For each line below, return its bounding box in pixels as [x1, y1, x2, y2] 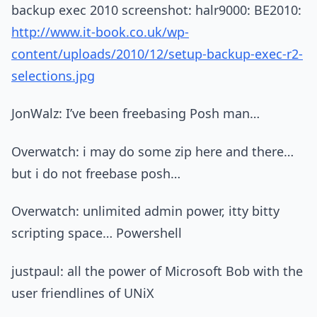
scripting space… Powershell [11, 224, 182, 242]
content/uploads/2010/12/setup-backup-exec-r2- [11, 45, 303, 62]
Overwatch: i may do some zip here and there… [11, 142, 294, 160]
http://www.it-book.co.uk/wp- [11, 23, 189, 40]
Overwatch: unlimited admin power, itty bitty [11, 202, 279, 220]
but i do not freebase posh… [11, 164, 180, 182]
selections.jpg [11, 67, 95, 84]
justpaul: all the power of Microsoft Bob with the [11, 262, 303, 279]
